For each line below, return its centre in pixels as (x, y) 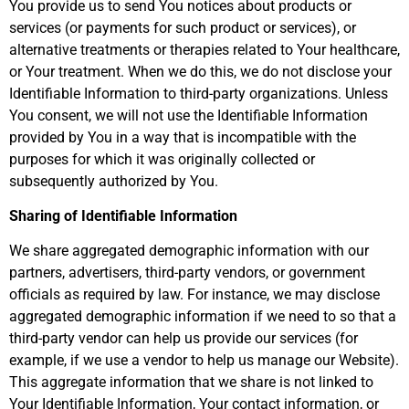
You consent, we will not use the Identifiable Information (189, 115)
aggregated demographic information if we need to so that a (203, 317)
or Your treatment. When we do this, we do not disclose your (200, 71)
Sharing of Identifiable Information (123, 215)
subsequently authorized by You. (114, 181)
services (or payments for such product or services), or (183, 27)
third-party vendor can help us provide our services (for (184, 339)
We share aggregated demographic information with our (189, 251)
